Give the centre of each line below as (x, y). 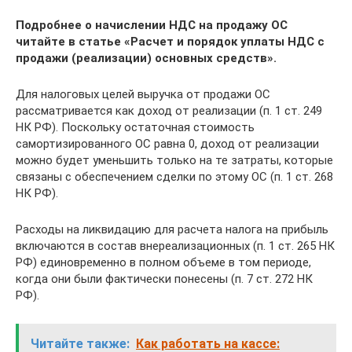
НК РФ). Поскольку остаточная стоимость (135, 128)
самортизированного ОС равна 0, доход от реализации (167, 144)
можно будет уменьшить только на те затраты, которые (174, 161)
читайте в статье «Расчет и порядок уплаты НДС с (170, 42)
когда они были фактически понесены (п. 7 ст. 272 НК (164, 279)
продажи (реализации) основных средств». (146, 59)
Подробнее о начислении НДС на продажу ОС (152, 26)
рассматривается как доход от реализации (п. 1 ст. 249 (169, 111)
